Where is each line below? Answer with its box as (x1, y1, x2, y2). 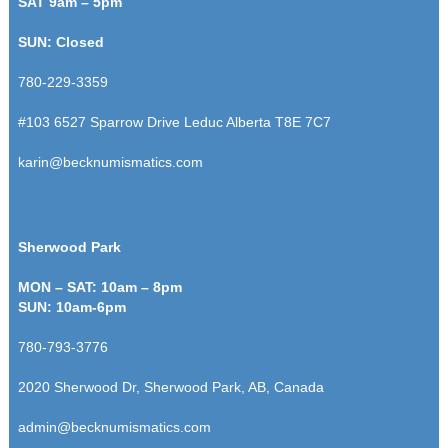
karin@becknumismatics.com (17, 153, 203, 170)
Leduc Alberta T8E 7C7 (183, 113, 331, 130)
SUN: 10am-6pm (17, 298, 126, 315)
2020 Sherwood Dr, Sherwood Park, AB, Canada (17, 378, 324, 395)
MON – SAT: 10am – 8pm (17, 278, 182, 295)
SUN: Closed (17, 33, 104, 50)
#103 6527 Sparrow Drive (17, 113, 184, 130)
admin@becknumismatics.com (17, 418, 211, 435)
